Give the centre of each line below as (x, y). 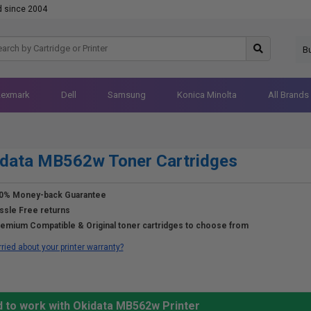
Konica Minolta (207, 95)
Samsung (126, 95)
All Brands (288, 95)
